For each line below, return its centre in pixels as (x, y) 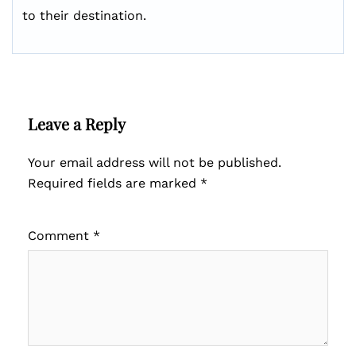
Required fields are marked (114, 183)
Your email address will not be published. (155, 163)
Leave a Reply (77, 124)
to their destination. (84, 15)
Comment (60, 236)
